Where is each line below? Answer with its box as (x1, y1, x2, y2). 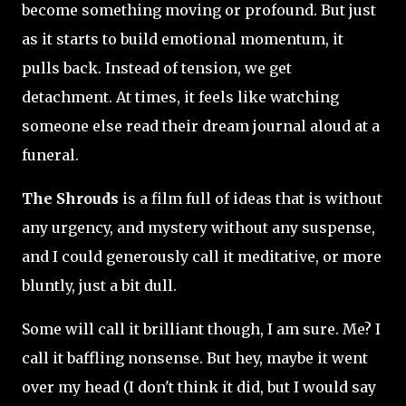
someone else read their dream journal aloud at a (22, 117, 380, 136)
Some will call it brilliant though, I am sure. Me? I (22, 320, 381, 339)
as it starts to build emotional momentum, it (22, 30, 343, 49)
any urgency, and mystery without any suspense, (22, 218, 375, 237)
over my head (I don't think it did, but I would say (22, 378, 376, 397)
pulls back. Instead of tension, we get (22, 59, 292, 78)
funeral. (22, 146, 79, 165)
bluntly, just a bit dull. (22, 276, 177, 295)
